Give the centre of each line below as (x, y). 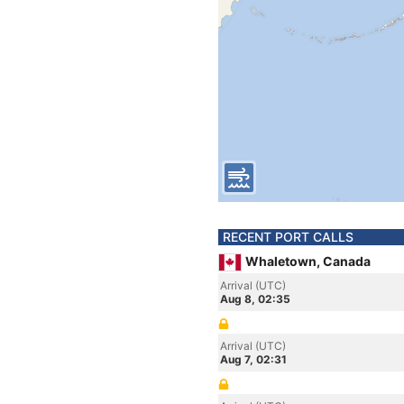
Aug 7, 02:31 (253, 359)
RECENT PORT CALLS (288, 237)
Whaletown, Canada (308, 261)
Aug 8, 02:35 (255, 299)
